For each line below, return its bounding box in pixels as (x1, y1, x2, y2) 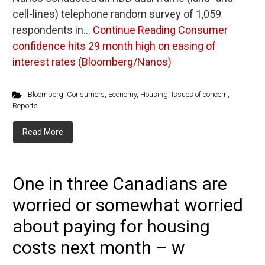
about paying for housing (12, 216, 210, 237)
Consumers (66, 90, 105, 99)
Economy (108, 90, 137, 99)
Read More (22, 127, 63, 137)
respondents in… (12, 24, 93, 36)
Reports (12, 101, 38, 110)
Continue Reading (93, 24, 176, 36)
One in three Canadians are (12, 173, 227, 194)
